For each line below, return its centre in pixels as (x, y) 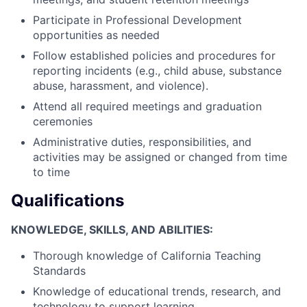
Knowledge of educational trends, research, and (157, 291)
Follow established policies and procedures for (154, 55)
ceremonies (63, 121)
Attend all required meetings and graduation (147, 106)
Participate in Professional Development (137, 20)
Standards (59, 270)
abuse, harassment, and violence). (121, 85)
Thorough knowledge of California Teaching (147, 255)
